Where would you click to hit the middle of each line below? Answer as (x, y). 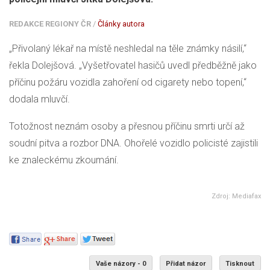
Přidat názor (186, 263)
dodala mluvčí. (39, 99)
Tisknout (240, 263)
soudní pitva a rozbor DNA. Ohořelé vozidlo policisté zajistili (133, 143)
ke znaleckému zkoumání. (64, 160)
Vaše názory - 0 (121, 263)
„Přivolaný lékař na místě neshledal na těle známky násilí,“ (128, 49)
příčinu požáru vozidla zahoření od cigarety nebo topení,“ (128, 83)
